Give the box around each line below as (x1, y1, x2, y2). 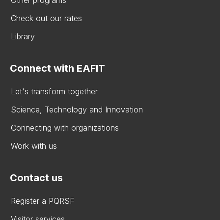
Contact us (10, 172, 63, 184)
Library (11, 31, 35, 41)
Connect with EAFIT (10, 62, 105, 74)
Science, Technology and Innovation (11, 105, 143, 114)
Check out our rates (11, 13, 82, 23)
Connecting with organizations (11, 123, 119, 133)
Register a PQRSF (11, 196, 75, 206)
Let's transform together (11, 86, 98, 96)
